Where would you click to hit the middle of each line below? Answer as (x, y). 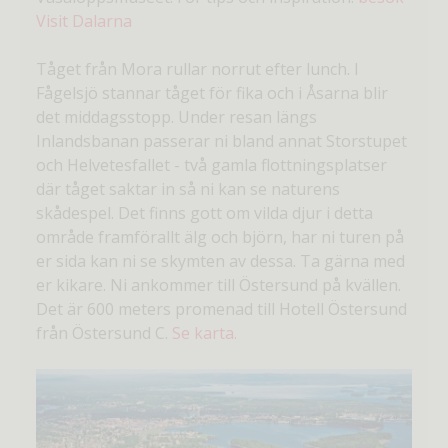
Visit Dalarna (84, 21)
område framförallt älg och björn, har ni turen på (220, 237)
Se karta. (204, 333)
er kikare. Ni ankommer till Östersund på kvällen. (218, 285)
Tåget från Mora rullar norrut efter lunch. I (197, 69)
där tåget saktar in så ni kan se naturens (188, 189)
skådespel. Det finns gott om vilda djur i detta (204, 213)
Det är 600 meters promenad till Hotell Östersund (221, 309)
